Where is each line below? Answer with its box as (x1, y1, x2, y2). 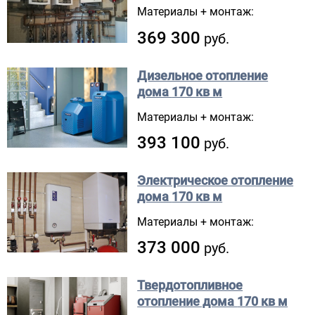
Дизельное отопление (137, 67, 269, 83)
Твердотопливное (137, 278, 243, 293)
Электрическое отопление (137, 173, 294, 188)
